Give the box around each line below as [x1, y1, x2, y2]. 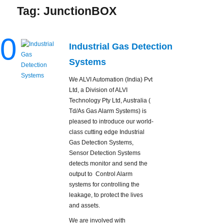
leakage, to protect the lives [69, 191, 143, 199]
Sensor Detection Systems [69, 149, 141, 157]
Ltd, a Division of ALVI [69, 86, 128, 94]
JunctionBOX [43, 4, 117, 18]
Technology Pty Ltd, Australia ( [69, 97, 151, 104]
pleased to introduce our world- [69, 118, 154, 125]
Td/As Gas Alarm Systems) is [69, 107, 147, 115]
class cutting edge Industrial [69, 128, 145, 136]
